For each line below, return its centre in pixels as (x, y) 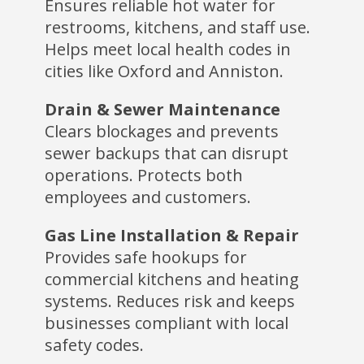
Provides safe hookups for (145, 257)
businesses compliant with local (166, 323)
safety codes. (94, 344)
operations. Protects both (143, 175)
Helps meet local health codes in (167, 49)
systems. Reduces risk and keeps (169, 301)
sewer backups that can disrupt (166, 153)
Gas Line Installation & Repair (171, 235)
